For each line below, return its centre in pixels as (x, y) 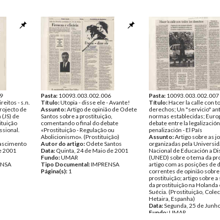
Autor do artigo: (63, 144)
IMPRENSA (105, 164)
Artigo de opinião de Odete (102, 109)
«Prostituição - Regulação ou (78, 130)
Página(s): (55, 171)
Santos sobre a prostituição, (77, 116)
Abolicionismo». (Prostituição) (80, 137)
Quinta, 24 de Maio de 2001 (92, 151)
